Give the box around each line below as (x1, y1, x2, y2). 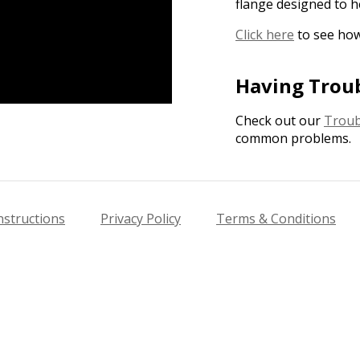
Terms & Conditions (216, 210, 336, 228)
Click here (235, 26, 294, 44)
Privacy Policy (100, 210, 181, 228)
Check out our (235, 112, 324, 130)
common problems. (235, 129, 351, 148)
